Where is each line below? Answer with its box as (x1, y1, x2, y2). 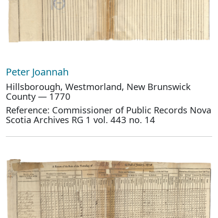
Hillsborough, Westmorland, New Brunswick (6, 80, 191, 92)
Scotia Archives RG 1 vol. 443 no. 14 (6, 113, 155, 126)
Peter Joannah (6, 65, 71, 78)
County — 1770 (6, 90, 71, 102)
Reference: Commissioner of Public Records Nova (6, 104, 211, 116)
